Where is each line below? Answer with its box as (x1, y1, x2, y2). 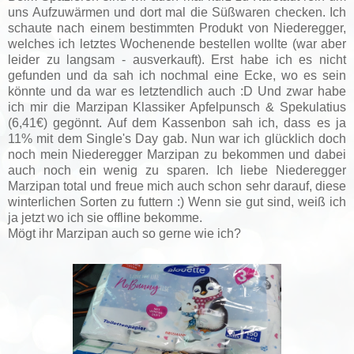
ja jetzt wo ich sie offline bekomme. (8, 210, 202, 224)
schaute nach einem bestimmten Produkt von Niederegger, (8, 21, 346, 35)
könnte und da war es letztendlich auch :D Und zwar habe (8, 84, 346, 98)
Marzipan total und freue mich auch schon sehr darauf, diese (8, 179, 346, 193)
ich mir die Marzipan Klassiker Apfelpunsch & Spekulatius (8, 100, 346, 114)
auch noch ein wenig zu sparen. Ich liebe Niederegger (8, 163, 346, 177)
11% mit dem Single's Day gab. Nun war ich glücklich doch (8, 131, 346, 145)
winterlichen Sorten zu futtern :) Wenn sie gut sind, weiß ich (8, 194, 346, 209)
